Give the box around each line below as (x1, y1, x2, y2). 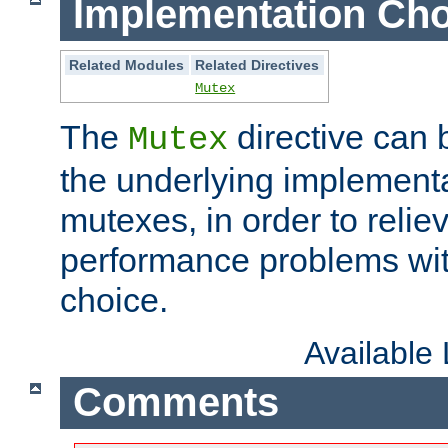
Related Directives (195, 56, 320, 73)
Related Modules (69, 56, 185, 73)
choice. (60, 280, 168, 319)
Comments (72, 380, 279, 425)
